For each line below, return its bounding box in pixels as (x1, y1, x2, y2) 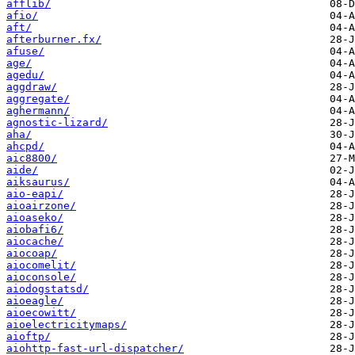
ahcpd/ (6, 140, 44, 153)
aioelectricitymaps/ (6, 319, 127, 331)
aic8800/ (6, 152, 57, 165)
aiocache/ (6, 235, 63, 248)
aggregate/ (6, 93, 70, 105)
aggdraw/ (6, 81, 57, 94)
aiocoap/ (6, 247, 57, 260)
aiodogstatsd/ (6, 283, 89, 296)
